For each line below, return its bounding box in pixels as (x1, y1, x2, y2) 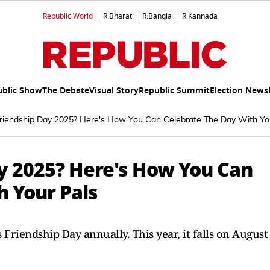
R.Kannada (182, 11, 218, 22)
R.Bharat (103, 11, 132, 22)
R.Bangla (142, 11, 172, 22)
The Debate (42, 84, 89, 97)
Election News (210, 84, 268, 97)
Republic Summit (139, 84, 210, 97)
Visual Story (89, 84, 139, 97)
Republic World (43, 11, 93, 22)
